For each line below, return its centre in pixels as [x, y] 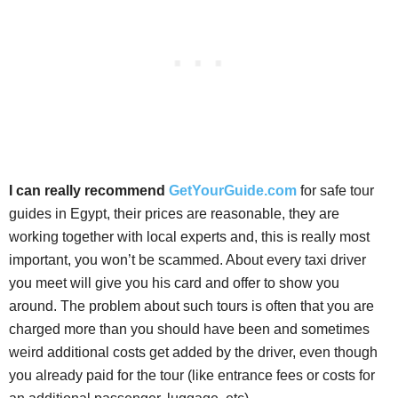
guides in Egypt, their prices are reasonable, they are [174, 214]
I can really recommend [89, 191]
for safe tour [337, 191]
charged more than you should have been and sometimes [189, 330]
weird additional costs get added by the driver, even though [193, 353]
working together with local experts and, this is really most [189, 237]
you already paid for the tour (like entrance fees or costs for [192, 376]
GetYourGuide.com [233, 191]
